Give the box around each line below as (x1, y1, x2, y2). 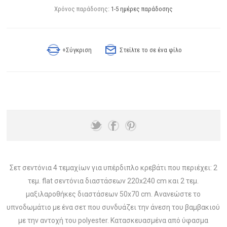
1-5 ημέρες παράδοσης (110, 5, 173, 13)
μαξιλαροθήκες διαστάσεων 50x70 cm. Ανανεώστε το (26, 190, 201, 198)
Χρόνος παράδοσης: (54, 5, 109, 13)
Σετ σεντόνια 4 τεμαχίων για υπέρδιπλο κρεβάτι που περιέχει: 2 (9, 163, 217, 172)
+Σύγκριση (62, 46, 92, 54)
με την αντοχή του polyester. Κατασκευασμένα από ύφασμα (18, 216, 209, 224)
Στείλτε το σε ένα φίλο (120, 46, 182, 54)
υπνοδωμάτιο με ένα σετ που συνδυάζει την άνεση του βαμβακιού (7, 203, 220, 211)
